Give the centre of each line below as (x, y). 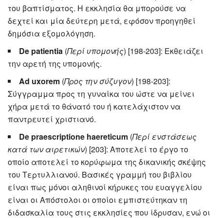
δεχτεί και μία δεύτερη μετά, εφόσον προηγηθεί (102, 20)
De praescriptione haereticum (73, 136)
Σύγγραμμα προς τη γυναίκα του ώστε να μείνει (101, 93)
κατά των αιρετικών (46, 149)
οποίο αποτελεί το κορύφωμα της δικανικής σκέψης (107, 162)
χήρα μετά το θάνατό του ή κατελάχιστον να (94, 106)
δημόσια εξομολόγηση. (52, 33)
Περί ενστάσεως (164, 136)
